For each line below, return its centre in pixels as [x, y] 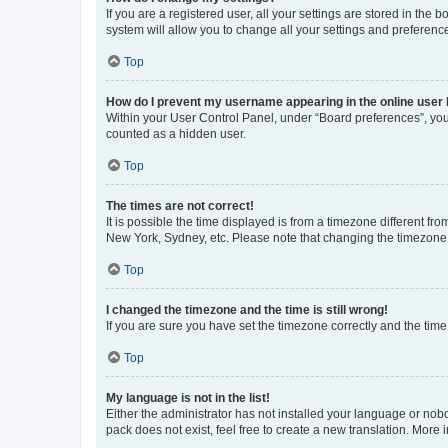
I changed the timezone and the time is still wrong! [247, 309]
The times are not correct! [180, 205]
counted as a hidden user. [176, 133]
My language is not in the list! [188, 397]
